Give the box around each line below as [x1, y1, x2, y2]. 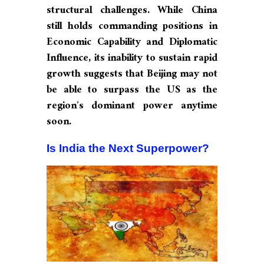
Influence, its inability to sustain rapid [47, 48, 217, 70]
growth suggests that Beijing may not [47, 64, 217, 85]
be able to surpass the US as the [47, 80, 217, 101]
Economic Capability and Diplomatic [47, 32, 217, 54]
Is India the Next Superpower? [47, 141, 209, 154]
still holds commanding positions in [47, 16, 217, 38]
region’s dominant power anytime [47, 96, 217, 117]
